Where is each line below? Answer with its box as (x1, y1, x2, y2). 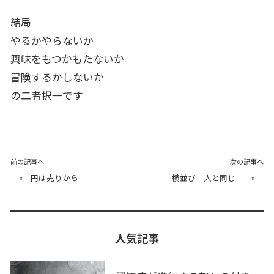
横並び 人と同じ (171, 171, 243, 183)
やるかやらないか (10, 32, 94, 48)
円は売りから (31, 171, 87, 183)
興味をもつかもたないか (10, 51, 124, 66)
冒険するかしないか (10, 69, 104, 84)
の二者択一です (10, 87, 83, 103)
